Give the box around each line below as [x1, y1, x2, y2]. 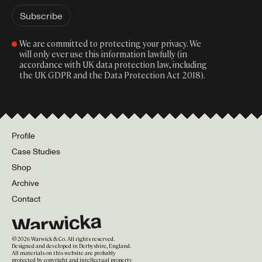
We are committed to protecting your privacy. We [19, 37, 201, 49]
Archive [12, 177, 39, 188]
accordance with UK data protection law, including [19, 58, 207, 70]
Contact [12, 193, 40, 204]
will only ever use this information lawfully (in [19, 48, 187, 60]
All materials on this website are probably [12, 249, 116, 256]
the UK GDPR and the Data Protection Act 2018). [19, 69, 205, 81]
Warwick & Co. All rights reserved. [30, 235, 115, 242]
